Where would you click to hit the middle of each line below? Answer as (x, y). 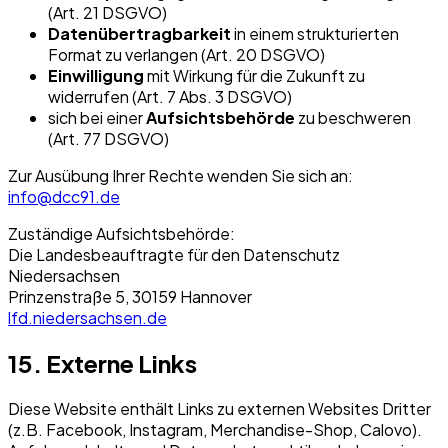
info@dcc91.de (64, 197)
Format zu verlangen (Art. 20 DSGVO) (186, 55)
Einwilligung (96, 76)
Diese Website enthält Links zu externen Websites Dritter (219, 409)
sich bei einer (97, 118)
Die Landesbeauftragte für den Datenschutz (174, 255)
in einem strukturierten (315, 34)
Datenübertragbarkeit (139, 34)
